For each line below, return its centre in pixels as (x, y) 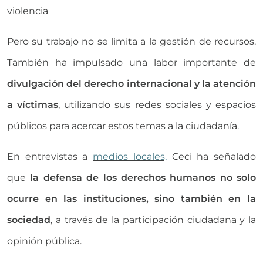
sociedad (29, 220)
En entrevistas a (50, 157)
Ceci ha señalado (211, 157)
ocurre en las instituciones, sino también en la (131, 199)
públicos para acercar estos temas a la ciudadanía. (123, 126)
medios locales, (130, 157)
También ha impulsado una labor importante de (131, 63)
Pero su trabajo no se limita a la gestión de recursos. (131, 42)
